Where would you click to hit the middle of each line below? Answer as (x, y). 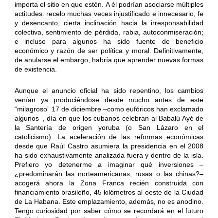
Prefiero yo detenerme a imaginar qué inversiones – (109, 165)
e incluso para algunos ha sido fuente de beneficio (109, 42)
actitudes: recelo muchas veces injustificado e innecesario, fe (109, 14)
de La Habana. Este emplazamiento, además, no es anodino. (109, 202)
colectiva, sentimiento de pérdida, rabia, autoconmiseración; (109, 32)
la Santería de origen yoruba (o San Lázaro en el (109, 128)
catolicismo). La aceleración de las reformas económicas (109, 137)
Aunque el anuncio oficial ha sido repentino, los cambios (109, 91)
